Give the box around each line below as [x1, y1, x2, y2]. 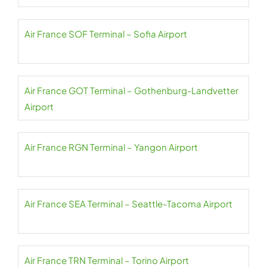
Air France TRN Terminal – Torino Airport [24, 254, 189, 266]
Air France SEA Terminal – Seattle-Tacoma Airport [24, 198, 232, 209]
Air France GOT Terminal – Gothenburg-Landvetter [24, 85, 238, 96]
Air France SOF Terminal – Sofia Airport [24, 28, 187, 39]
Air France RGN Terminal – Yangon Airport [24, 141, 198, 153]
